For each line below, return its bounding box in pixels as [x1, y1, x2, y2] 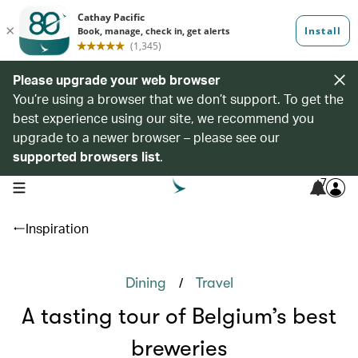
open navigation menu [12, 180, 113, 193]
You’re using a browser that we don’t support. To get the [13, 90, 344, 107]
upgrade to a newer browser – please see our [13, 129, 280, 145]
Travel [195, 275, 233, 291]
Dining [125, 275, 166, 291]
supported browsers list [13, 148, 160, 165]
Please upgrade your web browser [13, 71, 221, 88]
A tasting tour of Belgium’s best [22, 304, 336, 329]
